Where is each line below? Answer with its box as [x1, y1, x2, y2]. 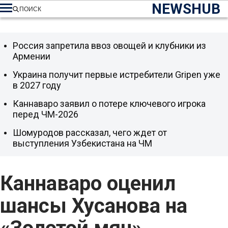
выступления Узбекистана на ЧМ [13, 138, 152, 149]
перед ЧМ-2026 [13, 109, 78, 120]
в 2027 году [13, 80, 61, 91]
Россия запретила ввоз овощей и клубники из [13, 40, 206, 51]
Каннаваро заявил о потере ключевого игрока [13, 98, 206, 109]
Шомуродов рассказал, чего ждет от [13, 127, 167, 138]
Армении [13, 51, 50, 62]
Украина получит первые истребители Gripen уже [13, 69, 220, 80]
